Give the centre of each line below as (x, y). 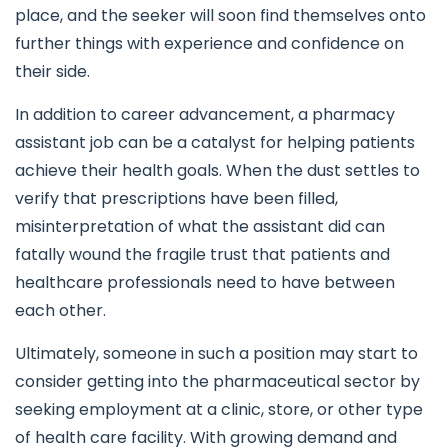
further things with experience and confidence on (209, 43)
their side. (52, 71)
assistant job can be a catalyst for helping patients (215, 142)
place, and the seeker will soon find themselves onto (220, 15)
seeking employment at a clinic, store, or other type (219, 409)
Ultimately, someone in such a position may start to (216, 353)
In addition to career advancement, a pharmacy (205, 114)
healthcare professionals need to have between (205, 282)
